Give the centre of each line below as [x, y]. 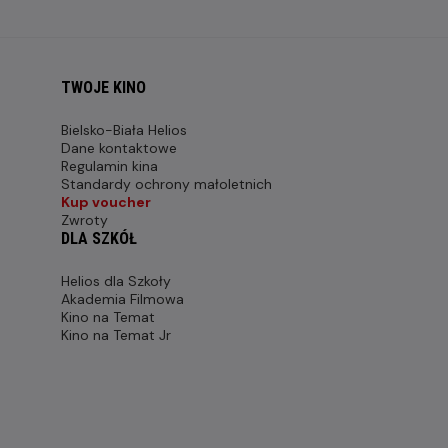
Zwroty [84, 220]
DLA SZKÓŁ [99, 238]
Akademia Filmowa [122, 299]
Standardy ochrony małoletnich [166, 184]
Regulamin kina [109, 166]
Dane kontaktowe [119, 148]
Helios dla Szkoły [116, 281]
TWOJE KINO [103, 87]
